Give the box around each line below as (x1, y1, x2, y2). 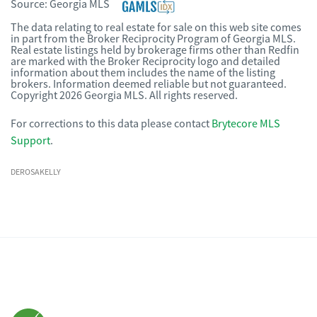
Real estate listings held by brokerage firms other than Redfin (11, 43, 299, 57)
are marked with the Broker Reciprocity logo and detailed (11, 54, 280, 69)
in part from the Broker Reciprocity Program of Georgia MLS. (11, 32, 296, 46)
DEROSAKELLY (11, 166, 61, 178)
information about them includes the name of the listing (11, 66, 275, 80)
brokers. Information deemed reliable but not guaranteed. (11, 77, 287, 91)
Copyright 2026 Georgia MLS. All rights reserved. (11, 88, 238, 103)
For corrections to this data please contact (11, 117, 209, 131)
